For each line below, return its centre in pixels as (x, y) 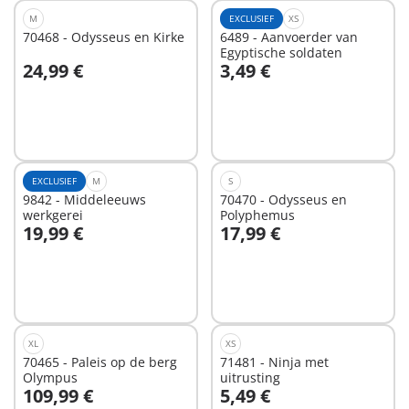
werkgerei (53, 215)
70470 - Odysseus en (283, 200)
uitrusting (250, 378)
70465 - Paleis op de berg (100, 362)
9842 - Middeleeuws (84, 200)
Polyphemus (257, 215)
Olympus (50, 378)
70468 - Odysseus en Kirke (104, 37)
